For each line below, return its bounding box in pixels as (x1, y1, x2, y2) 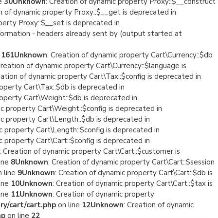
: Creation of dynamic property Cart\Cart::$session (48, 157, 215, 167)
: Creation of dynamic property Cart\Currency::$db (47, 50, 213, 60)
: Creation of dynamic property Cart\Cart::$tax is (53, 179, 213, 188)
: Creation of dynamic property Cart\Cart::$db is (55, 168, 213, 178)
